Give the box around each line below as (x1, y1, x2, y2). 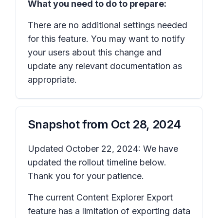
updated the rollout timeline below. (28, 157, 166, 167)
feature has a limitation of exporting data (28, 206, 190, 216)
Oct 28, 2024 (110, 117, 181, 131)
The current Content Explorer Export (28, 192, 173, 202)
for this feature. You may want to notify (28, 34, 185, 44)
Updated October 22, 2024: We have (28, 144, 178, 154)
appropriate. (28, 74, 79, 85)
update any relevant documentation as (28, 61, 182, 71)
